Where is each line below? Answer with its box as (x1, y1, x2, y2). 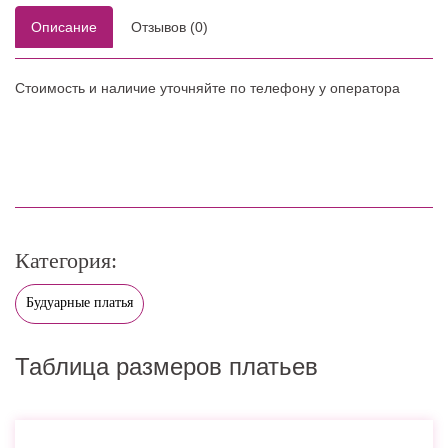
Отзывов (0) (131, 18, 208, 35)
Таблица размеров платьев (15, 352, 318, 380)
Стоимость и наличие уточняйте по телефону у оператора (15, 79, 400, 96)
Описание (31, 18, 97, 35)
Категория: (15, 247, 117, 273)
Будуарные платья (26, 294, 133, 310)
